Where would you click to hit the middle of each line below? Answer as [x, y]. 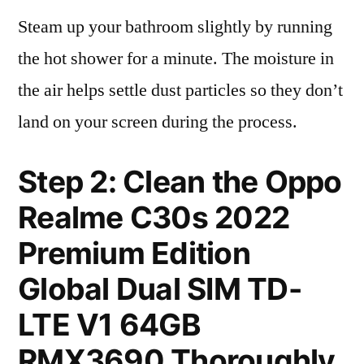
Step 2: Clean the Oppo [180, 182]
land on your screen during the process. [158, 122]
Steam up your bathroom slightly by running [175, 27]
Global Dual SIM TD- [160, 289]
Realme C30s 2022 [154, 217]
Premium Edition [134, 253]
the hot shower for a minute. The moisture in [176, 58]
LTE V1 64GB [109, 325]
